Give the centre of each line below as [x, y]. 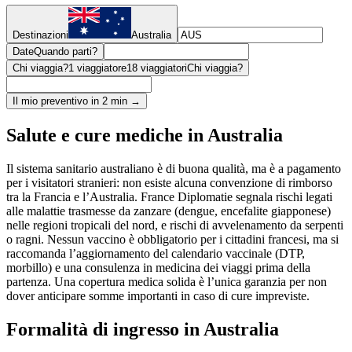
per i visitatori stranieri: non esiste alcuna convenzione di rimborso [169, 183]
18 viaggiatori [157, 68]
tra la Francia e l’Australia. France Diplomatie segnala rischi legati [169, 197]
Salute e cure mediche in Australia [145, 136]
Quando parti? [66, 52]
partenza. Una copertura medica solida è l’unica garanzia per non [167, 282]
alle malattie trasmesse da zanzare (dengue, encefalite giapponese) [169, 211]
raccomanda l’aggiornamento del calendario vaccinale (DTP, [156, 254]
